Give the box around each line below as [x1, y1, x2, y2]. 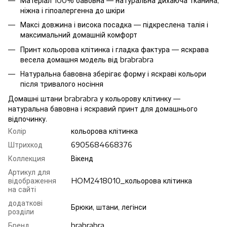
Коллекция [8, 154, 45, 163]
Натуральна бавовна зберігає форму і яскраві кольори [20, 69, 206, 79]
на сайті [8, 184, 36, 194]
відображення [8, 176, 56, 185]
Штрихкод [8, 140, 43, 149]
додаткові [8, 198, 43, 207]
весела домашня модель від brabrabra [20, 55, 154, 64]
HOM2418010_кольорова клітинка [71, 176, 192, 185]
